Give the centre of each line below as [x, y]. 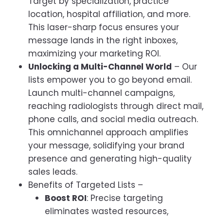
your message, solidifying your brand [106, 146]
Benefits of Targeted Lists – [86, 185]
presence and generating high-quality [110, 159]
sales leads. [53, 172]
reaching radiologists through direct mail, [116, 106]
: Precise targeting [125, 198]
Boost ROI [66, 198]
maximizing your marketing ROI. [94, 54]
